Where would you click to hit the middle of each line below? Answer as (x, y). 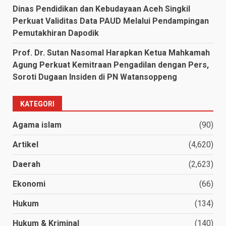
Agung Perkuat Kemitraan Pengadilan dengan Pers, (111, 65)
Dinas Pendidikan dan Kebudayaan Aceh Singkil (101, 9)
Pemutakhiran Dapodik (56, 33)
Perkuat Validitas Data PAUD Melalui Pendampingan (111, 21)
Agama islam (37, 125)
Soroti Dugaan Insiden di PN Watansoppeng (95, 77)
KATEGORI (37, 104)
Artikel (25, 144)
